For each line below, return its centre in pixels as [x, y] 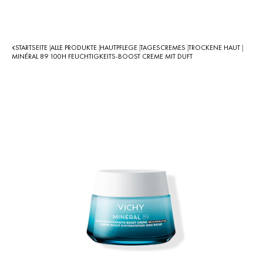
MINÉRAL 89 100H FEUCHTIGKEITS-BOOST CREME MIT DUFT [102, 56]
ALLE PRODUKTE [75, 48]
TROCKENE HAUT [215, 48]
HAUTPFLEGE [119, 48]
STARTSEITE [32, 48]
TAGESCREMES [164, 48]
